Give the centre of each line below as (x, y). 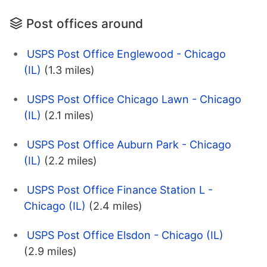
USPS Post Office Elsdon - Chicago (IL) (125, 235)
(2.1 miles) (69, 115)
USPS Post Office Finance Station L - (120, 190)
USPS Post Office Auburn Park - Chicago (129, 144)
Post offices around (85, 23)
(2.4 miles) (116, 206)
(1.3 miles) (69, 70)
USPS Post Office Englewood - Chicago (126, 54)
